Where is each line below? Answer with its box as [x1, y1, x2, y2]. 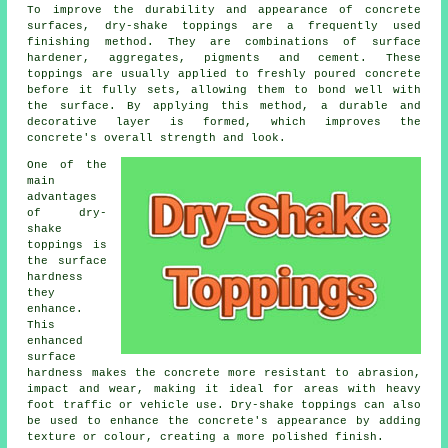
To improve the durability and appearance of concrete [27, 4, 421, 17]
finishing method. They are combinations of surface [27, 36, 421, 49]
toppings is [27, 239, 107, 252]
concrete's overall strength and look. [27, 132, 287, 145]
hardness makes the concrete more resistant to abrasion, [27, 367, 421, 380]
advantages [27, 191, 98, 204]
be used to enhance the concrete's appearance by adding [27, 415, 421, 428]
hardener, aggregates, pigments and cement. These [27, 52, 421, 65]
